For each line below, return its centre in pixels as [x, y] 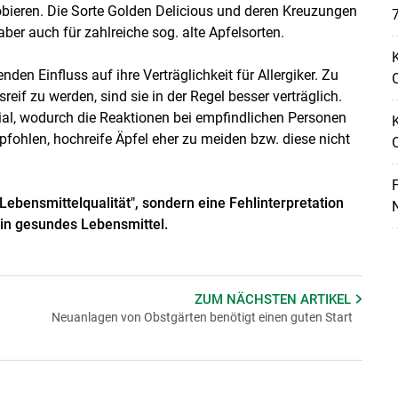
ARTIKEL [328, 299]
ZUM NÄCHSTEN [248, 299]
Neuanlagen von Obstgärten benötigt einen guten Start [202, 317]
